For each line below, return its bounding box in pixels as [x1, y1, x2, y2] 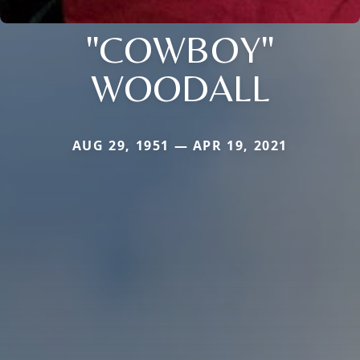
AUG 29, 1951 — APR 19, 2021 [72, 136, 288, 154]
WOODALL [90, 64, 270, 110]
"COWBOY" [85, 26, 275, 72]
